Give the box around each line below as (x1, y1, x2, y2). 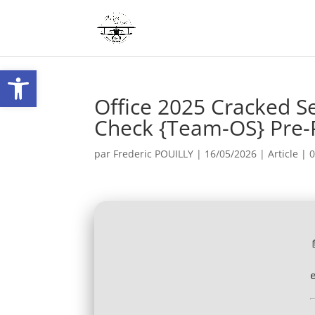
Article (268, 147, 299, 160)
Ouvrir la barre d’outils (6, 61, 81, 91)
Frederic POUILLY (113, 147, 194, 160)
